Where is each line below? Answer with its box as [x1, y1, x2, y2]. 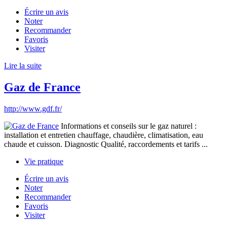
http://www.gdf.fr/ [4, 104, 62, 113]
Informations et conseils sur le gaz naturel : [59, 122, 197, 131]
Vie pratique [24, 157, 63, 166]
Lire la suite [4, 61, 42, 70]
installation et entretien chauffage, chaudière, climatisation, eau [4, 131, 203, 140]
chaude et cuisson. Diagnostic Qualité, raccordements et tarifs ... [4, 140, 208, 149]
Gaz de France [4, 81, 81, 94]
